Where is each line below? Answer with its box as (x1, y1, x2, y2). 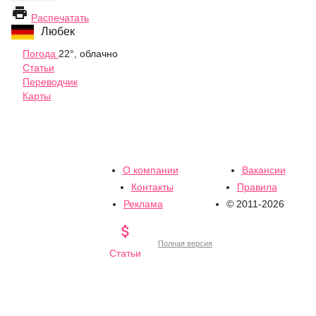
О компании (122, 164, 178, 176)
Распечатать (31, 12, 89, 23)
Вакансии (241, 164, 286, 176)
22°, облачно (59, 48, 118, 60)
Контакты (130, 181, 174, 193)
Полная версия (158, 238, 212, 248)
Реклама (123, 198, 163, 210)
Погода (23, 48, 59, 60)
